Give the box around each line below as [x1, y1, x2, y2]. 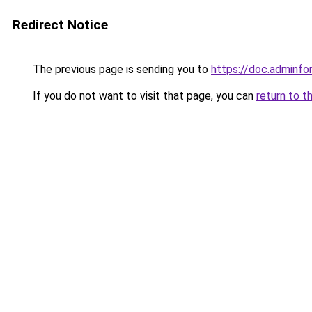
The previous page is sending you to [30, 63, 211, 76]
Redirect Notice [13, 17, 108, 33]
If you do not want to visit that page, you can [30, 89, 256, 102]
